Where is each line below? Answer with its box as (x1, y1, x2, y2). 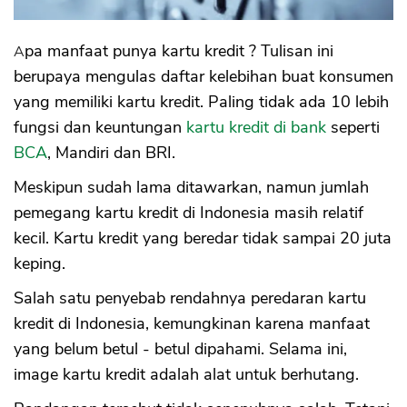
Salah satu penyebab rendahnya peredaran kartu (14, 287, 366, 310)
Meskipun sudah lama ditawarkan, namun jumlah (14, 176, 369, 199)
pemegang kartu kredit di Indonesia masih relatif (14, 202, 363, 224)
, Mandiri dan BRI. (47, 142, 175, 164)
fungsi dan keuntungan (14, 116, 186, 139)
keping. (14, 253, 65, 275)
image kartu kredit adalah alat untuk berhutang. (14, 363, 359, 386)
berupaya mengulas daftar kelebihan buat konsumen (14, 65, 393, 88)
